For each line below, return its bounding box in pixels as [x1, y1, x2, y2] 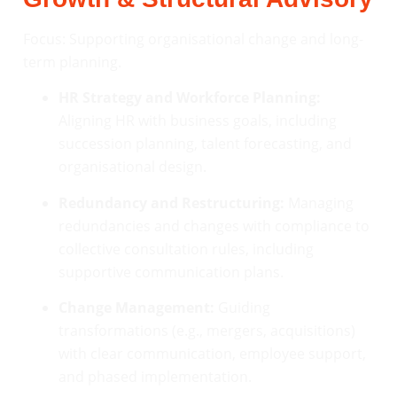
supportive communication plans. [58, 261, 284, 282]
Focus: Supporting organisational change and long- [23, 28, 363, 49]
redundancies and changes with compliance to [58, 215, 370, 236]
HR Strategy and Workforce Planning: [58, 88, 321, 108]
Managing [284, 192, 354, 213]
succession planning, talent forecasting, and [58, 134, 352, 154]
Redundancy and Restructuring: [58, 192, 284, 213]
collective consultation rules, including [58, 238, 314, 259]
